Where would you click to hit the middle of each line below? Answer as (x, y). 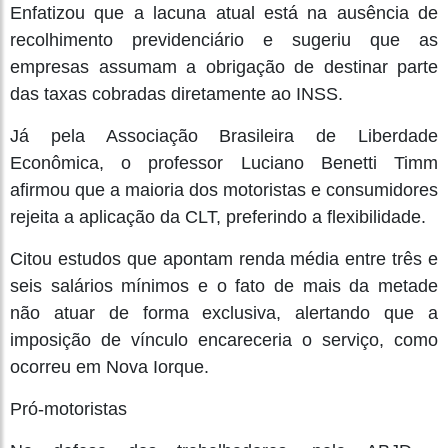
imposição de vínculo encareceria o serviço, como (224, 339)
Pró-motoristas (68, 408)
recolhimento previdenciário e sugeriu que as (224, 39)
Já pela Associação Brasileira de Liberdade (224, 135)
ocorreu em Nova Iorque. (109, 366)
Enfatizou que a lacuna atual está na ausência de (224, 12)
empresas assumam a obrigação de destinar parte (224, 66)
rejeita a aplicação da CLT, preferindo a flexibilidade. (218, 216)
